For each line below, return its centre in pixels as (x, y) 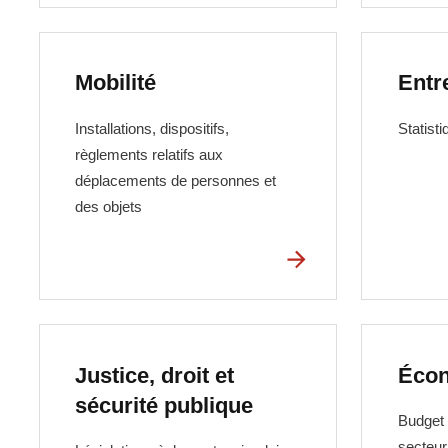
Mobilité (115, 83)
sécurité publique (163, 405)
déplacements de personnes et (175, 180)
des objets (108, 206)
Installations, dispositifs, (151, 128)
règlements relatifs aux (148, 154)
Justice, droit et (154, 375)
